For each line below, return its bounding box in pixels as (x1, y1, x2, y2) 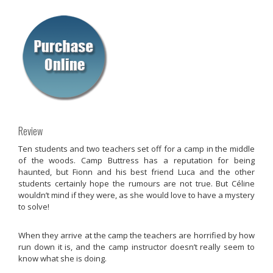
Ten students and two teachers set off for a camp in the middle (18, 143, 255, 154)
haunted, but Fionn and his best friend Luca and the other (18, 166, 255, 177)
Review (18, 123, 43, 138)
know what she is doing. (18, 253, 107, 264)
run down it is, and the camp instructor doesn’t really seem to (18, 241, 255, 253)
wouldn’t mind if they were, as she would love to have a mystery (18, 189, 255, 200)
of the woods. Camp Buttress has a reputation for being (18, 154, 255, 166)
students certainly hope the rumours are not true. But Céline (18, 177, 255, 189)
